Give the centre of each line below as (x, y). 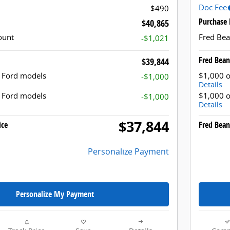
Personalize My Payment (55, 194)
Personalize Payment (128, 151)
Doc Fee (213, 7)
